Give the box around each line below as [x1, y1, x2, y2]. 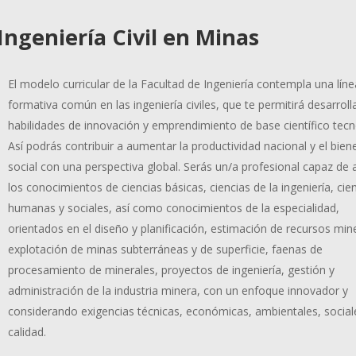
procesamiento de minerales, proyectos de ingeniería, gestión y [7, 261, 335, 277]
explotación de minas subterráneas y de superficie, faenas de [7, 241, 323, 257]
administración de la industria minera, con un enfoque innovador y [7, 282, 348, 298]
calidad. [7, 323, 46, 339]
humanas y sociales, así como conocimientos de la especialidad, [7, 199, 339, 215]
